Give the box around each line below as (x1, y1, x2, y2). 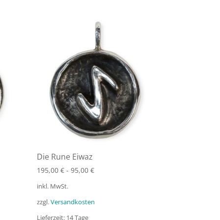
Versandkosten (51, 198, 95, 207)
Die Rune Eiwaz (37, 151, 93, 162)
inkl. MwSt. (37, 182, 69, 191)
